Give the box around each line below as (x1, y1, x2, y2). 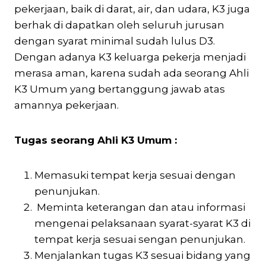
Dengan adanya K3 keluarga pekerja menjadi (14, 50, 246, 63)
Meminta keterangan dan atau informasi (34, 201, 245, 213)
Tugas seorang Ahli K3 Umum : (14, 134, 177, 146)
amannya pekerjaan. (14, 99, 119, 111)
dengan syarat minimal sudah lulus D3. (14, 34, 215, 47)
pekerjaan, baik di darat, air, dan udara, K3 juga (14, 2, 250, 15)
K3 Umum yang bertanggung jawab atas (14, 83, 225, 95)
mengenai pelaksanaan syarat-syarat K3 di (34, 217, 251, 229)
